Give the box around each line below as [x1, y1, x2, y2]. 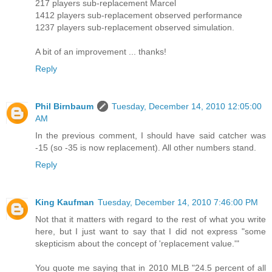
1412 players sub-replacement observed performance [35, 10, 242, 20]
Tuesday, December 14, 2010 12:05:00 [112, 101, 262, 111]
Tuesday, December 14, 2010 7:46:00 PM [98, 197, 258, 207]
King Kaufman [35, 197, 94, 207]
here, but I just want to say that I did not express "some [35, 226, 266, 236]
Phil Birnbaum [35, 101, 93, 111]
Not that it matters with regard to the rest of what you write [35, 214, 266, 224]
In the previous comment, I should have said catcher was [35, 130, 266, 140]
